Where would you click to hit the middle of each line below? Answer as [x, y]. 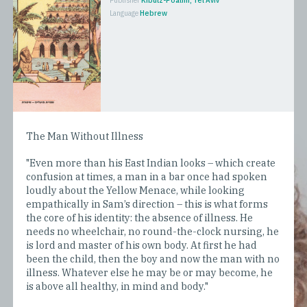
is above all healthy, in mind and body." [118, 286]
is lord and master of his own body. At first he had [142, 245]
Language [124, 13]
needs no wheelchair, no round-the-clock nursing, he [153, 231]
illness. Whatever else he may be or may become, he [150, 272]
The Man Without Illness [85, 136]
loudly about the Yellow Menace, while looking [136, 190]
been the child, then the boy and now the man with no [153, 258]
